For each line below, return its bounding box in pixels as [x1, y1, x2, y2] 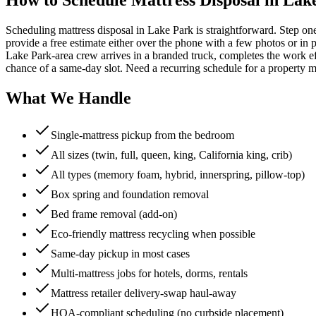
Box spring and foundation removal [51, 188, 209, 200]
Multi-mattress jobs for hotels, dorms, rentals [51, 267, 248, 279]
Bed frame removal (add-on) [51, 207, 177, 220]
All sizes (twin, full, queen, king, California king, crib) [51, 148, 292, 161]
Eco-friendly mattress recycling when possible [51, 227, 255, 240]
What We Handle [6, 88, 131, 107]
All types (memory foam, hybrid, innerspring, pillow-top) [51, 168, 305, 181]
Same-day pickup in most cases [51, 247, 190, 260]
